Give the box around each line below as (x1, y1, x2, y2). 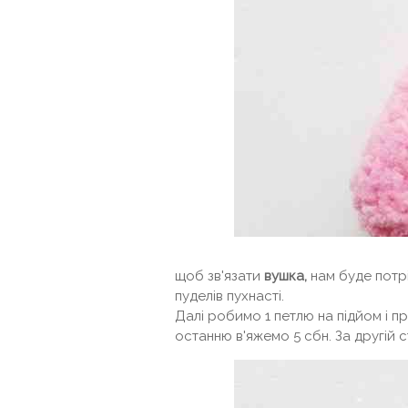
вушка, (264, 268, 307, 284)
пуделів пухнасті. (175, 288, 284, 304)
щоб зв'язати (175, 268, 264, 284)
